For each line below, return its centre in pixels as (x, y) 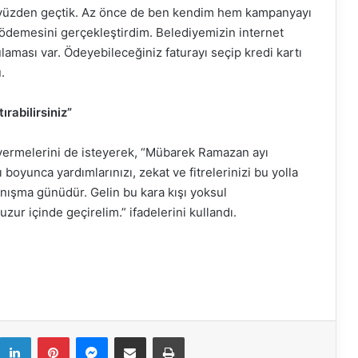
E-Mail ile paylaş (161, 337)
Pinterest (91, 337)
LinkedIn (51, 337)
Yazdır (199, 337)
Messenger (135, 337)
